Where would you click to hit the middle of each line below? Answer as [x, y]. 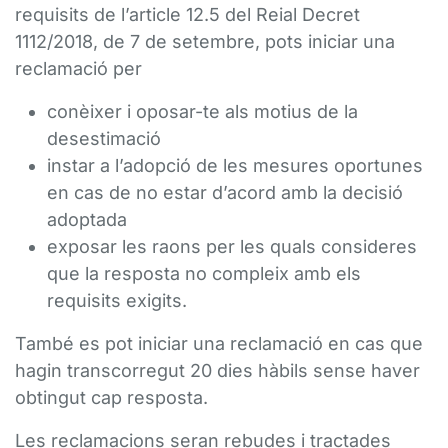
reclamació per [78, 68]
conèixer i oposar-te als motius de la [202, 111]
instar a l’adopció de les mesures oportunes [235, 165]
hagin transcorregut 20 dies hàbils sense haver [217, 370]
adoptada [87, 219]
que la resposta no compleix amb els [204, 273]
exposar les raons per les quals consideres [232, 246]
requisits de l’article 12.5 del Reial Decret [187, 14]
